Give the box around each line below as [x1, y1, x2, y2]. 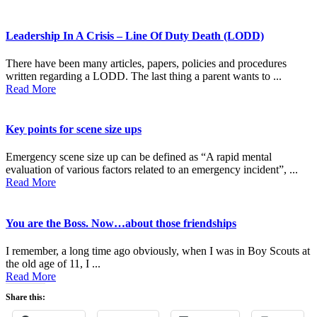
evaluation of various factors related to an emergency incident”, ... [6, 163, 298, 176]
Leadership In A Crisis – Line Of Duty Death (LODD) [6, 29, 264, 42]
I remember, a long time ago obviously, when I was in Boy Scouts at [6, 244, 310, 257]
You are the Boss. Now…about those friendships [6, 217, 236, 229]
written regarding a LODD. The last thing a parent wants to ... [6, 69, 282, 82]
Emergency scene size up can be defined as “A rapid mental [6, 151, 272, 163]
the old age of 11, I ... [6, 257, 100, 270]
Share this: [6, 292, 45, 302]
